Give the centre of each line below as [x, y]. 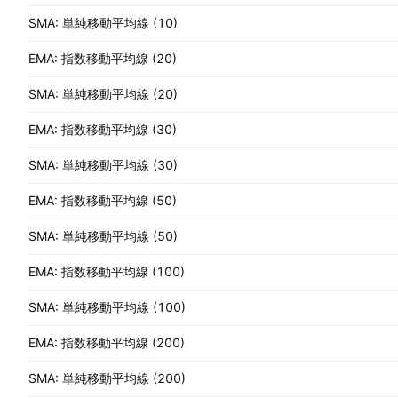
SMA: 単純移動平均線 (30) [103, 165]
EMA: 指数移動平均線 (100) [107, 271]
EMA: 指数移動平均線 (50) [103, 200]
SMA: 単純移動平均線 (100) [107, 307]
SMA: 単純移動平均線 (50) [103, 236]
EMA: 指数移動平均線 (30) [103, 129]
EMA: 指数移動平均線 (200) [107, 342]
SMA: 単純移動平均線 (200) [107, 378]
